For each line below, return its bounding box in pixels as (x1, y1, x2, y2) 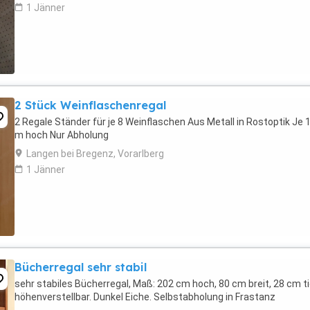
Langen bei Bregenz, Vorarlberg (26, 148, 164, 159)
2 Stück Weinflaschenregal (15, 98, 166, 112)
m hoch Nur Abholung (15, 129, 109, 140)
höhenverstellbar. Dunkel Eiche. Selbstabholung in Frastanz (15, 291, 275, 302)
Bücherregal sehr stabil (15, 260, 147, 274)
